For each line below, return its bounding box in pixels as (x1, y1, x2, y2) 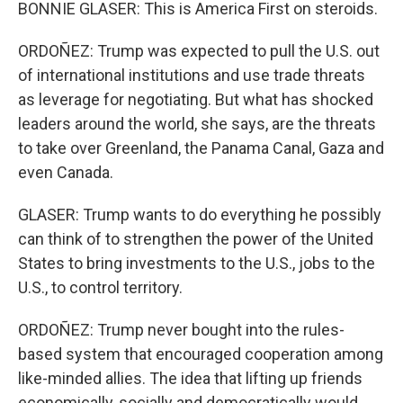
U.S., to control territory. (18, 278, 183, 297)
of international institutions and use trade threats (18, 66, 365, 85)
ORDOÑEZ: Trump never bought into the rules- (18, 320, 345, 339)
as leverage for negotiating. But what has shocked (18, 90, 373, 109)
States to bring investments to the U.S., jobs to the (18, 254, 375, 273)
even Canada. (18, 163, 113, 182)
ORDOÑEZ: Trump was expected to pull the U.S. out (18, 41, 380, 60)
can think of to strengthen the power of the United (18, 229, 373, 248)
